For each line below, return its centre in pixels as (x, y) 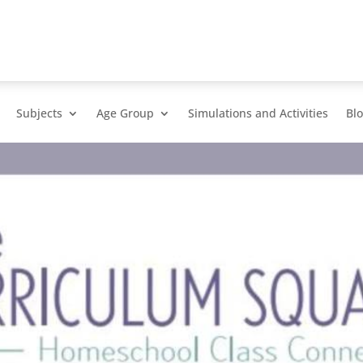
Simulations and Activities (258, 113)
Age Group (126, 113)
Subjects (40, 113)
